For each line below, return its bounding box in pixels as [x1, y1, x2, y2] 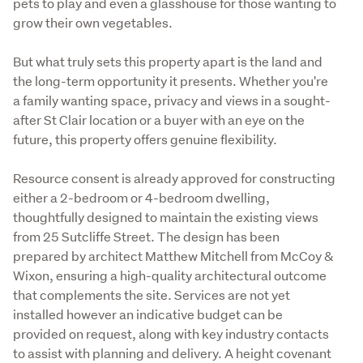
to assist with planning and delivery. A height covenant [13, 344, 331, 361]
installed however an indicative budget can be [13, 305, 283, 322]
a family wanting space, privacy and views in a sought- [13, 91, 331, 109]
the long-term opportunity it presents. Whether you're [13, 71, 328, 89]
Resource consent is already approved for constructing [13, 169, 335, 186]
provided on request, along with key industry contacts [13, 324, 329, 342]
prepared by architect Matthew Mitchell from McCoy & [13, 246, 334, 264]
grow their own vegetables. [13, 13, 173, 31]
